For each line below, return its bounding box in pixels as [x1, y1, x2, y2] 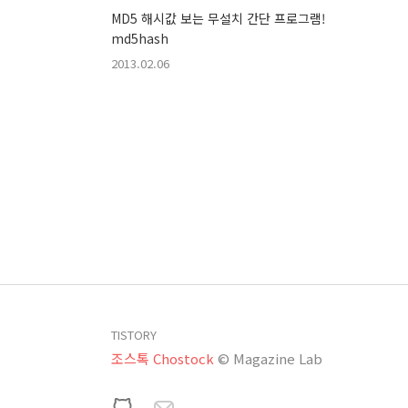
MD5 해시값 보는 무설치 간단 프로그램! [111, 8, 326, 27]
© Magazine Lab [218, 348, 322, 368]
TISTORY [111, 325, 157, 343]
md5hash [111, 28, 168, 47]
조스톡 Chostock [111, 348, 214, 368]
